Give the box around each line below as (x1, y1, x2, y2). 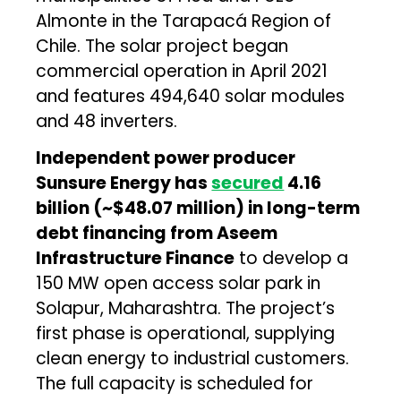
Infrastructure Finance (36, 245, 235, 270)
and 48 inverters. (36, 108, 178, 133)
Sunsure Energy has (36, 170, 212, 195)
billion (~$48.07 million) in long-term (36, 195, 361, 220)
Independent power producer (36, 145, 296, 170)
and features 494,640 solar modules (36, 83, 346, 108)
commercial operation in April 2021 (36, 58, 328, 83)
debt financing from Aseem (36, 220, 278, 245)
